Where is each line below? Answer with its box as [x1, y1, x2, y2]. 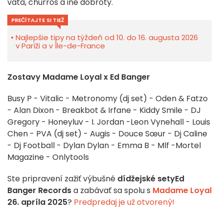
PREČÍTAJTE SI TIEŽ [11, 16, 64, 24]
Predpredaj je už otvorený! [74, 197, 175, 208]
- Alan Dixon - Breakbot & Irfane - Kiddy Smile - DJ [7, 105, 201, 116]
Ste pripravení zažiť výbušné [7, 173, 117, 185]
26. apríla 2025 [7, 197, 67, 208]
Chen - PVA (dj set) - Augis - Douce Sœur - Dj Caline [7, 128, 207, 140]
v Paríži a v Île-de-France [16, 41, 105, 51]
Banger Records [7, 185, 71, 197]
